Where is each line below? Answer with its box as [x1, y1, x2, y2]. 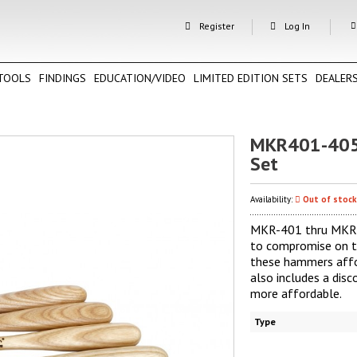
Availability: [250, 194, 295, 206]
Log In [284, 20, 310, 32]
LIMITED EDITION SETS [194, 71, 308, 86]
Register [199, 20, 234, 32]
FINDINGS [39, 71, 86, 86]
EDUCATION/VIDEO [94, 71, 186, 86]
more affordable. [250, 285, 342, 302]
